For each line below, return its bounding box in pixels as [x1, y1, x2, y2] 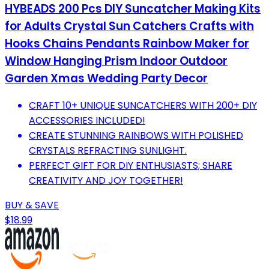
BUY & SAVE [5, 198, 59, 213]
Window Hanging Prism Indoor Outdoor [5, 52, 228, 69]
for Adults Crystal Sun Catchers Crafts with [5, 17, 254, 34]
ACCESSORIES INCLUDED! [29, 113, 145, 128]
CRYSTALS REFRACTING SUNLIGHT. [29, 144, 187, 158]
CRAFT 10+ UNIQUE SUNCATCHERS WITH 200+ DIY [29, 98, 257, 113]
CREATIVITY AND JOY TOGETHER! [29, 174, 183, 188]
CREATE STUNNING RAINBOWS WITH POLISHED [29, 128, 243, 143]
